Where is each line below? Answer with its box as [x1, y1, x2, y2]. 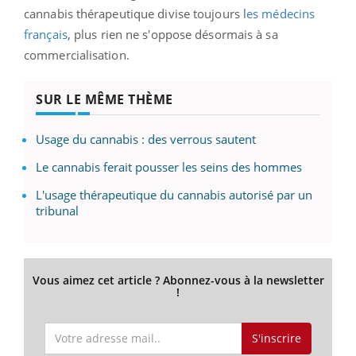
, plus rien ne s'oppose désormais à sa [67, 25, 278, 42]
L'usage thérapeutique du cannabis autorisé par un [36, 186, 312, 203]
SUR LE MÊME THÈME [36, 90, 173, 108]
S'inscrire [251, 330, 301, 346]
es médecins [246, 5, 315, 21]
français [24, 25, 68, 42]
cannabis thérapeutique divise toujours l [24, 5, 247, 21]
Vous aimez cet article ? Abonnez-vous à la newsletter [32, 272, 324, 288]
